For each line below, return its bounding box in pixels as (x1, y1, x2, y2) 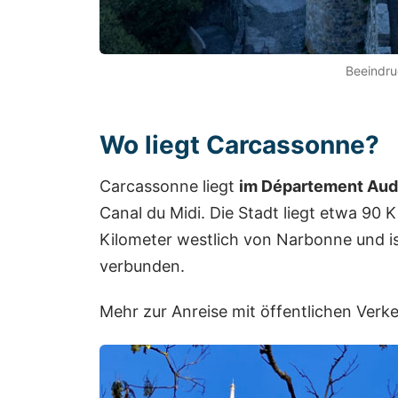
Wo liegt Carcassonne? (99, 129, 379, 160)
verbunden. (99, 256, 185, 275)
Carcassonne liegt (99, 176, 239, 195)
